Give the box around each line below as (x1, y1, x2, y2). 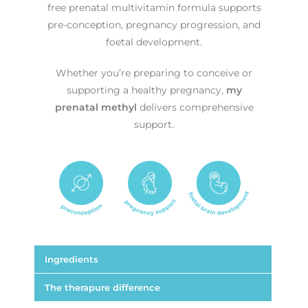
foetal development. (106, 35, 202, 48)
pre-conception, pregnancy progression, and (47, 18, 261, 31)
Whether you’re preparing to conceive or (56, 66, 252, 79)
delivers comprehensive (136, 100, 254, 113)
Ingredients (45, 253, 99, 265)
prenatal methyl (54, 100, 137, 113)
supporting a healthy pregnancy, (66, 83, 226, 96)
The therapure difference (45, 281, 161, 293)
